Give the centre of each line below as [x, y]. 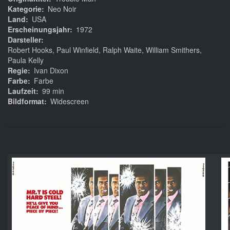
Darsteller [24, 40]
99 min [53, 91]
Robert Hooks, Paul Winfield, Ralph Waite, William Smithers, [105, 50]
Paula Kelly [26, 60]
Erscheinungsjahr [39, 30]
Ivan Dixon [51, 71]
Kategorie [25, 9]
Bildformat [26, 101]
